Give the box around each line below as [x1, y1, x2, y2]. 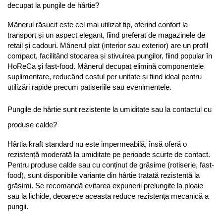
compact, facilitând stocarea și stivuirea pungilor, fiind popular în [7, 52, 212, 60]
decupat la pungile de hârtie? [7, 1, 99, 9]
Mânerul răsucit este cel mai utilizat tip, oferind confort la [7, 20, 188, 29]
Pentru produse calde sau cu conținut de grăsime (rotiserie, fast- [7, 161, 214, 169]
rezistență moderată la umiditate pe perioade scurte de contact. [7, 150, 210, 159]
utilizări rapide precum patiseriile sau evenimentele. [7, 83, 171, 91]
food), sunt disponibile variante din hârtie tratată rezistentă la [7, 171, 200, 179]
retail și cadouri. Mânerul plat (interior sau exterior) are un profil [7, 41, 208, 50]
